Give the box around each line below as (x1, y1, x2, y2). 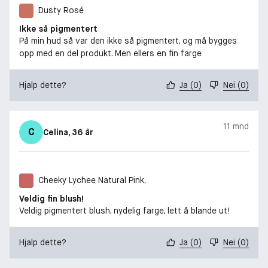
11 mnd (223, 120, 249, 132)
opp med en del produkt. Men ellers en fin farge (19, 47, 202, 59)
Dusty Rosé (38, 5, 84, 16)
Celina (43, 126, 68, 138)
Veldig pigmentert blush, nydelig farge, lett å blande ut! (19, 205, 230, 216)
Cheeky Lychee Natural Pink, (38, 175, 146, 186)
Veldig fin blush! (19, 193, 84, 204)
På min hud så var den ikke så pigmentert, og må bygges (19, 35, 237, 46)
